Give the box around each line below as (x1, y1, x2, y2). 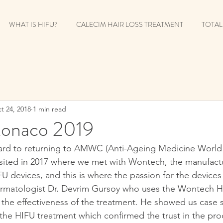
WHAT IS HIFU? (9, 19, 58, 29)
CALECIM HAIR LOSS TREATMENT (76, 19, 183, 29)
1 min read (33, 104, 66, 113)
